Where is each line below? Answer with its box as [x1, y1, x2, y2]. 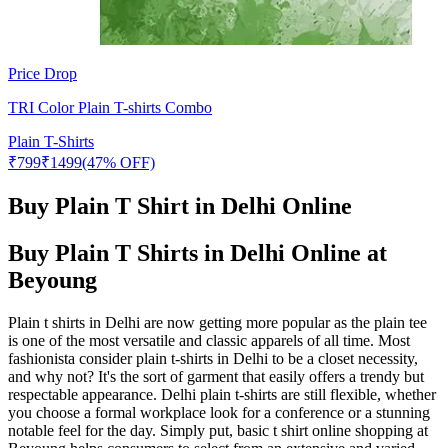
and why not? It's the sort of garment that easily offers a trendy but [8, 367, 424, 385]
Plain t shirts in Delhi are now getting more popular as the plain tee [8, 313, 427, 331]
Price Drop [8, 64, 77, 82]
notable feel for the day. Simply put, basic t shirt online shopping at [8, 421, 428, 439]
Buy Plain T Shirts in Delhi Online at [8, 239, 387, 266]
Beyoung [8, 266, 97, 293]
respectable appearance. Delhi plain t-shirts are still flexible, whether [8, 385, 436, 403]
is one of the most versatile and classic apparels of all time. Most [8, 331, 410, 349]
